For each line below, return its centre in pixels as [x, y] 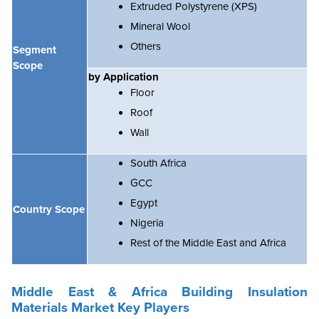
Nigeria [147, 223]
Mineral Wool [160, 26]
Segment [35, 50]
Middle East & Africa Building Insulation [159, 292]
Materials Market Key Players [100, 308]
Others [146, 46]
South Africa [158, 163]
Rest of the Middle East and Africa [208, 243]
